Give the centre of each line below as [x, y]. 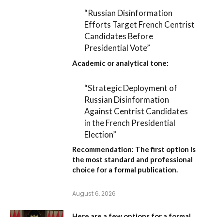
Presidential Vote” [117, 48]
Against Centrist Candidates [136, 111]
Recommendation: [103, 149]
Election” [101, 134]
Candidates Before [119, 36]
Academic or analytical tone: [120, 63]
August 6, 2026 [94, 194]
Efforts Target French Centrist [140, 25]
